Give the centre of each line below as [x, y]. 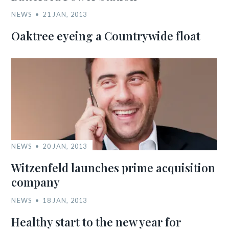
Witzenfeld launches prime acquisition [113, 168]
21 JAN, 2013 [65, 14]
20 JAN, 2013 [65, 146]
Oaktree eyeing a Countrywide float [106, 36]
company [36, 182]
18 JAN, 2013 [65, 200]
